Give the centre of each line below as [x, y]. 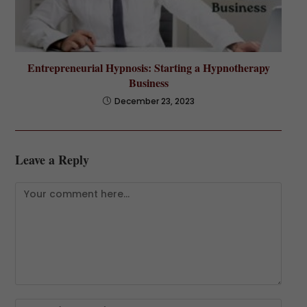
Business [148, 82]
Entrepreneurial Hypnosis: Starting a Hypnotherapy [148, 67]
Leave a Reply [52, 159]
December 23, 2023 [154, 101]
